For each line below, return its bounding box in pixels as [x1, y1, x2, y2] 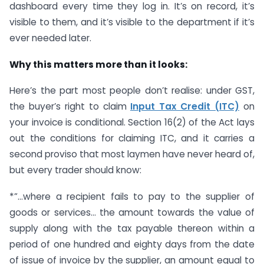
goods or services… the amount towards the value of [9, 206, 255, 219]
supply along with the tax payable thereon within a [9, 222, 255, 235]
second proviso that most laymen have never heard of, [9, 148, 255, 161]
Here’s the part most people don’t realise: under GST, [9, 84, 255, 97]
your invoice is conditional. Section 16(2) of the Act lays [9, 116, 255, 129]
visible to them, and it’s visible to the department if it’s [9, 15, 255, 28]
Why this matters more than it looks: [9, 58, 187, 71]
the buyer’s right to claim [9, 100, 127, 113]
